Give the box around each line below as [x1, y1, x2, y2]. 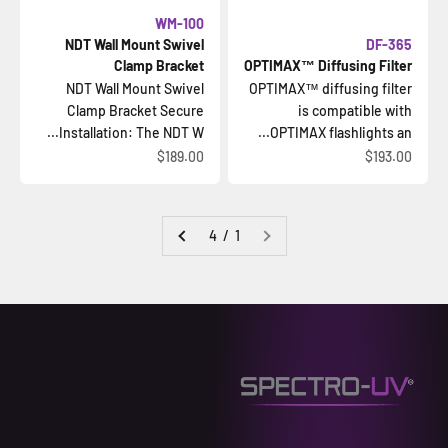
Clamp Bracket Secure [67, 102, 204, 119]
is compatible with [298, 102, 412, 119]
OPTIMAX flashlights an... [270, 124, 412, 141]
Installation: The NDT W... [59, 124, 204, 141]
